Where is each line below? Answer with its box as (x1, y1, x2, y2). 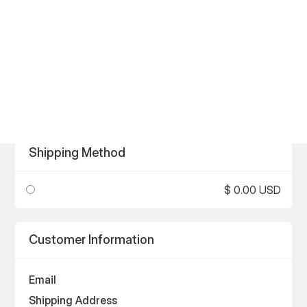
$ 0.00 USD (223, 183, 281, 197)
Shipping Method (29, 145, 126, 160)
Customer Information (29, 232, 155, 247)
